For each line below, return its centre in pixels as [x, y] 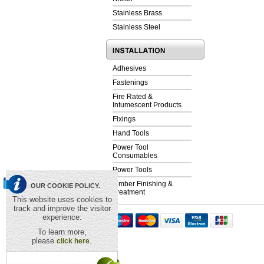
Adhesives [129, 68]
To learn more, [62, 232]
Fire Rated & [133, 97]
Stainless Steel [136, 27]
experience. [62, 217]
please [44, 241]
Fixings [124, 119]
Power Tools [132, 170]
